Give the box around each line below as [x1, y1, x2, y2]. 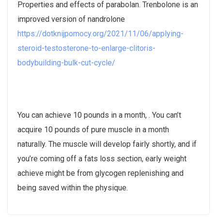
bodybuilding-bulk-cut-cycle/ [17, 58, 115, 67]
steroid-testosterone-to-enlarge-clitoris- [17, 43, 155, 53]
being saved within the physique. [17, 183, 128, 192]
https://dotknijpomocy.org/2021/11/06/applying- [17, 29, 184, 38]
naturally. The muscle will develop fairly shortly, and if [17, 139, 197, 149]
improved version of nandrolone [17, 14, 125, 24]
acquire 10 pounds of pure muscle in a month [17, 124, 169, 134]
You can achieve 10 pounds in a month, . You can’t [17, 110, 181, 120]
